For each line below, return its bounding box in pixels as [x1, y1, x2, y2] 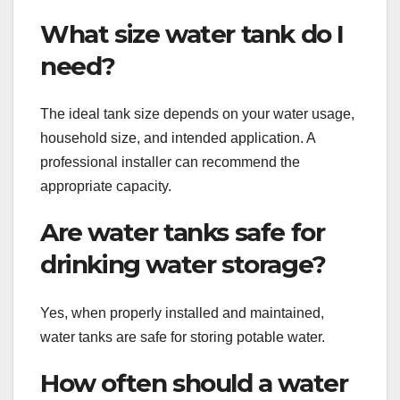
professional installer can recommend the [40, 154, 300, 171]
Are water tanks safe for [40, 217, 325, 248]
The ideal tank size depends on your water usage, [40, 106, 354, 122]
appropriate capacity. [40, 179, 171, 195]
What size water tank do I [40, 19, 345, 50]
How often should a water [40, 367, 348, 398]
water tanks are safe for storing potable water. [40, 329, 325, 345]
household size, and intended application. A [40, 130, 315, 146]
